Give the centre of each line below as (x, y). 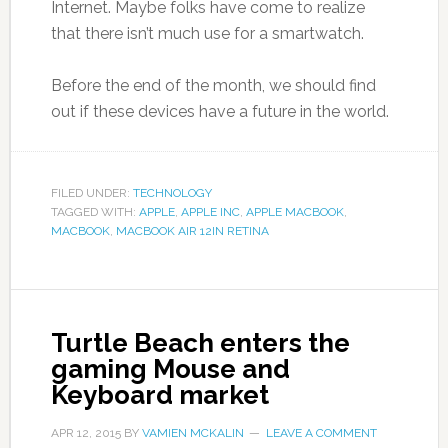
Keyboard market (159, 395)
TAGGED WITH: (94, 212)
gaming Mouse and (170, 369)
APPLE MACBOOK (294, 212)
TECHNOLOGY (172, 193)
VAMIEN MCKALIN (192, 433)
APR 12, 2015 (85, 433)
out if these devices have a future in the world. (219, 112)
